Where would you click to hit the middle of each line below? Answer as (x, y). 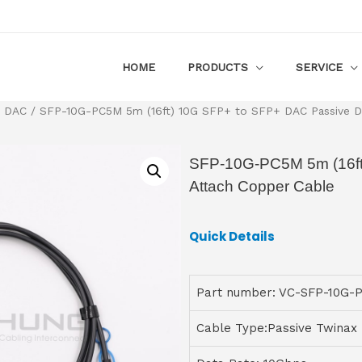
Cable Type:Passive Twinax (277, 328)
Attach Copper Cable (262, 186)
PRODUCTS (218, 67)
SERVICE (319, 67)
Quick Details (232, 236)
